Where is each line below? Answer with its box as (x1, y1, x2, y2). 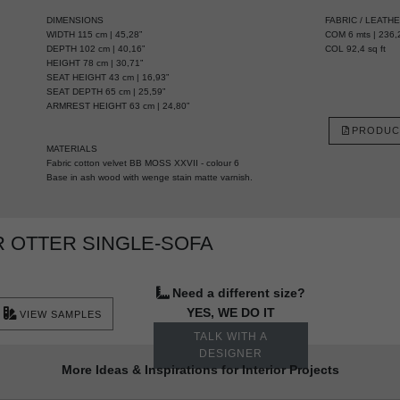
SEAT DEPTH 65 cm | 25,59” (46, 86, 166, 96)
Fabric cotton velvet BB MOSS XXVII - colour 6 (46, 157, 240, 168)
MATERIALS (46, 143, 98, 154)
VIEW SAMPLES (19, 308, 102, 320)
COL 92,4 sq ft (324, 43, 386, 54)
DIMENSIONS (46, 14, 104, 25)
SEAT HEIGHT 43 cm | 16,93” (46, 71, 170, 82)
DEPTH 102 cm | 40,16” (46, 43, 146, 54)
